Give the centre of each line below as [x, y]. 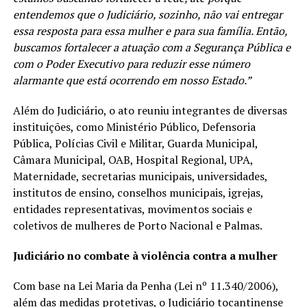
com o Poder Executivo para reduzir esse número [131, 63]
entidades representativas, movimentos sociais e [132, 209]
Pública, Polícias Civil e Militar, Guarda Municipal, [135, 143]
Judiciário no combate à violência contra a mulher [145, 255]
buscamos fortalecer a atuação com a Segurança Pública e [151, 47]
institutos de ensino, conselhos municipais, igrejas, [138, 192]
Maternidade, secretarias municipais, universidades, [140, 176]
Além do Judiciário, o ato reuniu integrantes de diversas [150, 110]
